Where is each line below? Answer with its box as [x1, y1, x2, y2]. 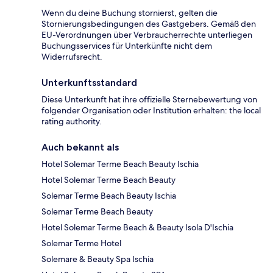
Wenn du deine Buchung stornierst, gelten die [41, 7, 218, 18]
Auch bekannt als [41, 141, 119, 153]
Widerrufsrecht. [41, 51, 102, 62]
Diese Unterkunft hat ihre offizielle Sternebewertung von [41, 93, 257, 105]
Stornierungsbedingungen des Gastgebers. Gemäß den [41, 18, 256, 29]
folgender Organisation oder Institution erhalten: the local [41, 104, 261, 116]
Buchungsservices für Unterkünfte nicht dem [41, 40, 212, 51]
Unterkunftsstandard [41, 76, 137, 88]
